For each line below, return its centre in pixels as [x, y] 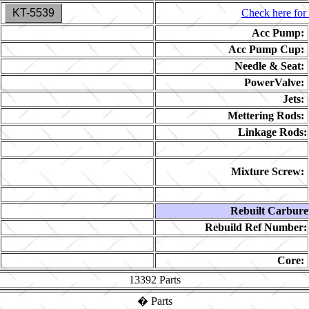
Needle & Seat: [269, 66]
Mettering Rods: [266, 116]
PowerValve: [274, 82]
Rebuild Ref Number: [256, 227]
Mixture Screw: [268, 171]
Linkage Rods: [272, 132]
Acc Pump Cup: [266, 49]
